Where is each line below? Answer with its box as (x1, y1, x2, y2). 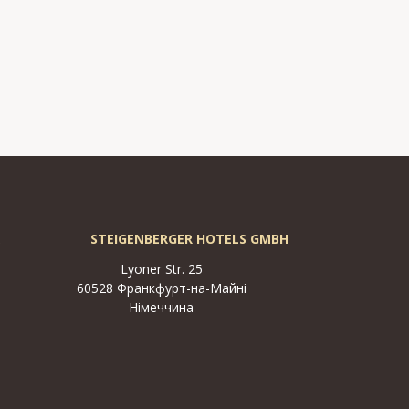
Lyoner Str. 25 (120, 260, 203, 278)
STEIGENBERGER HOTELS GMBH (89, 230, 288, 248)
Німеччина (129, 299, 194, 317)
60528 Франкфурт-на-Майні (76, 279, 246, 298)
